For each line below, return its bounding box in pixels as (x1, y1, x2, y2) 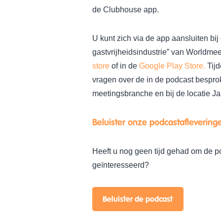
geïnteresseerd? (92, 161, 149, 169)
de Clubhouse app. (92, 5, 159, 14)
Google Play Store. (139, 62, 205, 70)
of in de (110, 62, 139, 70)
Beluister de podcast (103, 194, 173, 204)
